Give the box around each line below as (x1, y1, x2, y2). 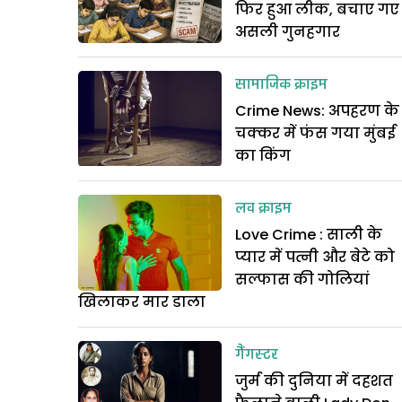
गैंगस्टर (235, 343, 278, 368)
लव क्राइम (235, 197, 292, 222)
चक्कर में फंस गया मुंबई (235, 123, 396, 144)
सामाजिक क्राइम (235, 73, 328, 98)
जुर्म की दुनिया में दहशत (235, 371, 393, 391)
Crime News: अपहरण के (235, 100, 399, 121)
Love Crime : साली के (235, 224, 382, 245)
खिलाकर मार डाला (78, 292, 205, 312)
